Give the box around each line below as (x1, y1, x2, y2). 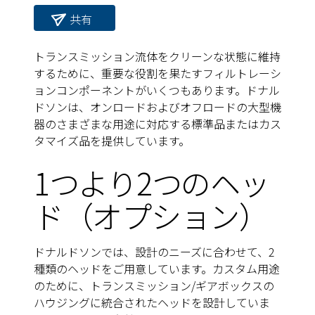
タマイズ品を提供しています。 (34, 132, 190, 150)
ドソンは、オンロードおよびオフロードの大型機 (34, 98, 281, 116)
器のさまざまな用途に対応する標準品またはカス (34, 115, 281, 133)
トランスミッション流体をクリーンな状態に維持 (34, 48, 281, 65)
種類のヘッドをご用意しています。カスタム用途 (34, 260, 280, 278)
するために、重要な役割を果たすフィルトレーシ (34, 65, 281, 82)
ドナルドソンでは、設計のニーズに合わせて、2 (34, 243, 275, 261)
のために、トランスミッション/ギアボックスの (34, 277, 274, 295)
